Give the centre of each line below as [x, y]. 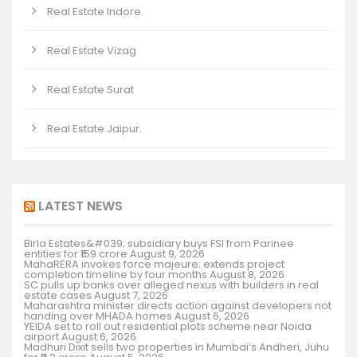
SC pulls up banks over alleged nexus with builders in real [171, 284]
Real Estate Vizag [92, 50]
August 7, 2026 [131, 295]
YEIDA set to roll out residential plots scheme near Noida [168, 326]
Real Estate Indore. [95, 11]
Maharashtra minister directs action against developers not [178, 305]
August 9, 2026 [167, 253]
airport [41, 336]
